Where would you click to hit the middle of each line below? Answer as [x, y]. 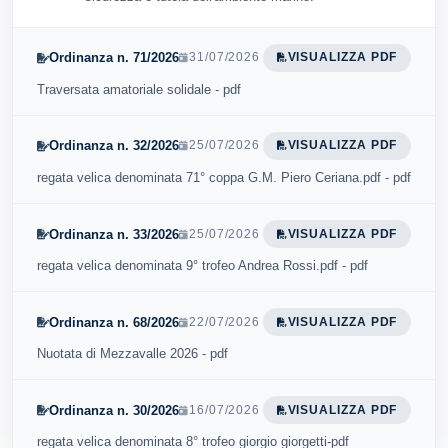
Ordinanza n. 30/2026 [114, 410]
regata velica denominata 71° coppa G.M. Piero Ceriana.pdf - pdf [224, 177]
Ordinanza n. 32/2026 [114, 146]
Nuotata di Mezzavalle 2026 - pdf [132, 354]
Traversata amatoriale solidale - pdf [139, 89]
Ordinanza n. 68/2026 [114, 322]
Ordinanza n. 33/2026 [114, 234]
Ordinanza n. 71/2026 [114, 58]
